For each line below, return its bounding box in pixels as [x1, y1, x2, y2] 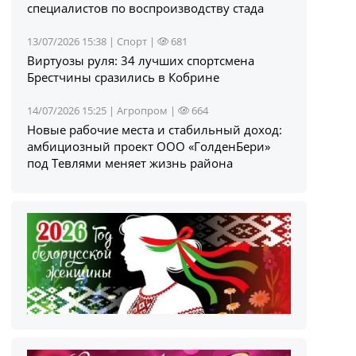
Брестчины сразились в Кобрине [27, 68, 220, 85]
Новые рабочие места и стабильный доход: [27, 121, 283, 137]
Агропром [117, 103, 168, 118]
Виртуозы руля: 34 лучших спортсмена [27, 52, 255, 68]
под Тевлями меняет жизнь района [27, 154, 234, 171]
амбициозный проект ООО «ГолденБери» [27, 137, 271, 154]
